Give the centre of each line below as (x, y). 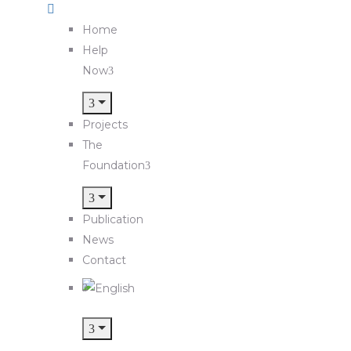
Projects (105, 124)
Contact (104, 260)
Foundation (114, 165)
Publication (113, 219)
